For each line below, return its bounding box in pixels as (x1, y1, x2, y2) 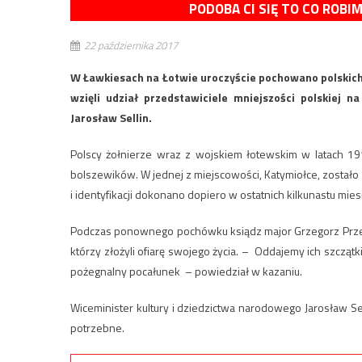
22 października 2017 (84, 37, 178, 53)
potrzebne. (70, 319, 124, 336)
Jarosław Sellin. (70, 109, 152, 126)
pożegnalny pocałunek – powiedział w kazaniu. (70, 263, 305, 280)
